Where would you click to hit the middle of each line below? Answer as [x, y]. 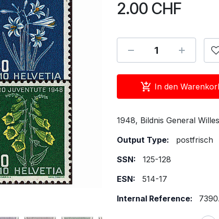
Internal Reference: [156, 198]
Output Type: [143, 140]
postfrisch [195, 140]
